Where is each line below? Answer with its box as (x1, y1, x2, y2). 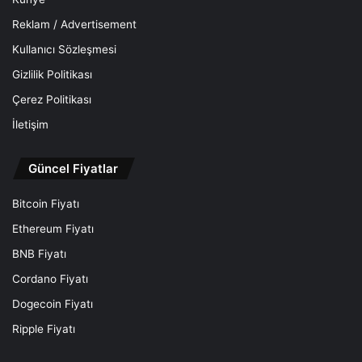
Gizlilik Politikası (12, 68, 92, 82)
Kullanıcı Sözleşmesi (12, 43, 116, 57)
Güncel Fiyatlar (28, 161, 118, 177)
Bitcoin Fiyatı (12, 197, 79, 211)
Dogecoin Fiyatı (12, 297, 93, 311)
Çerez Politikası (12, 93, 91, 107)
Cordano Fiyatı (12, 272, 88, 286)
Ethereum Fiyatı (12, 222, 94, 236)
